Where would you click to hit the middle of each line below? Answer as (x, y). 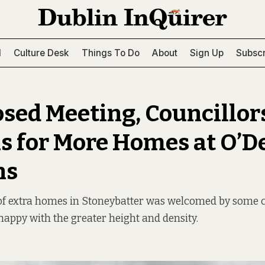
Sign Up (207, 53)
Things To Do (110, 53)
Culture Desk (41, 53)
